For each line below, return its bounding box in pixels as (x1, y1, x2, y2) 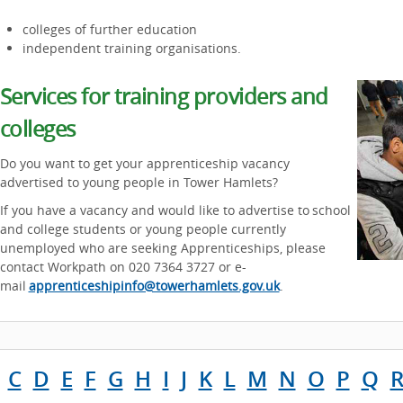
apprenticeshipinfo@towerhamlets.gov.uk (28, 277, 280, 294)
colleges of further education (22, 21, 197, 38)
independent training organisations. (22, 40, 241, 57)
